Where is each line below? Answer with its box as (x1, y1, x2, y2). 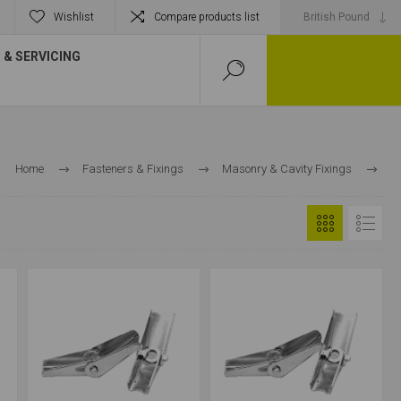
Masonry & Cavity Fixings (221, 162, 352, 175)
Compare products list (154, 11, 260, 23)
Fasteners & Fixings (81, 162, 183, 175)
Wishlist (54, 11, 94, 23)
